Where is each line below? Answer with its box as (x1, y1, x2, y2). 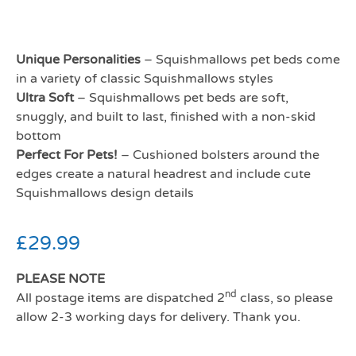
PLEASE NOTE (16, 271, 105, 287)
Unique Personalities (16, 52, 141, 68)
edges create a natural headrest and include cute (16, 166, 311, 182)
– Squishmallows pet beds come (141, 52, 340, 68)
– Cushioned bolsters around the (118, 147, 319, 163)
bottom (16, 128, 61, 144)
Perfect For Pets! (16, 147, 118, 163)
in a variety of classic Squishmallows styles (16, 71, 273, 87)
